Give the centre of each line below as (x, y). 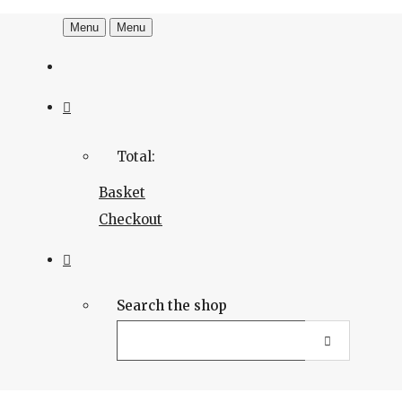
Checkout (131, 219)
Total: (136, 157)
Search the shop (172, 306)
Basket (122, 192)
